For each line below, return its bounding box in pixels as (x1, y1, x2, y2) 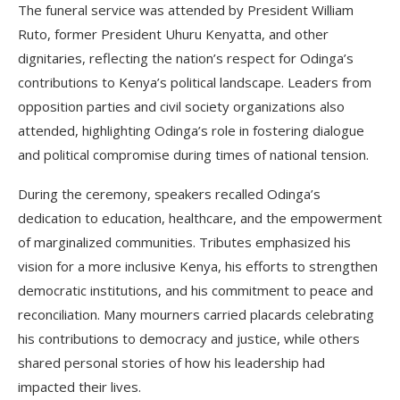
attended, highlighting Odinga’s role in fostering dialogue (18, 121, 364, 139)
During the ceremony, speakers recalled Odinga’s (18, 184, 321, 203)
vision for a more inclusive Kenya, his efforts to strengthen (18, 256, 378, 275)
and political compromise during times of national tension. (18, 145, 369, 163)
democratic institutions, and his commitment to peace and (18, 280, 373, 299)
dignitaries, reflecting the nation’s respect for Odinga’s (18, 48, 354, 67)
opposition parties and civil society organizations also (18, 96, 345, 115)
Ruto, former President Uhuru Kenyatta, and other (18, 24, 329, 43)
